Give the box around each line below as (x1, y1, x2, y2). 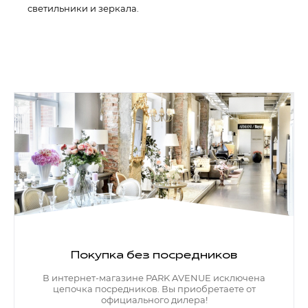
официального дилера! (100, 294, 208, 305)
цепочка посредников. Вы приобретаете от (52, 283, 256, 294)
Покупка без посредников (70, 250, 238, 261)
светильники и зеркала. (27, 3, 139, 14)
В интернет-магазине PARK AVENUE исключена (43, 272, 265, 283)
